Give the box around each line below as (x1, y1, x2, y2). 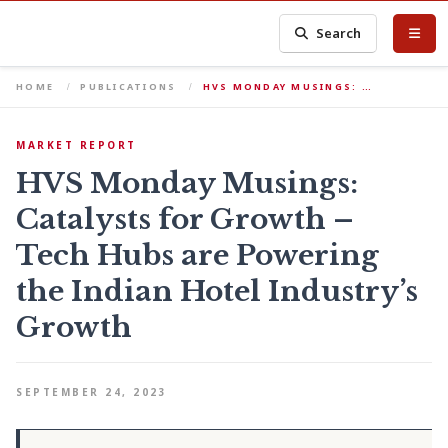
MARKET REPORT (16, 138, 137, 152)
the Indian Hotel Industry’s (16, 274, 418, 309)
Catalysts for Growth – (16, 202, 354, 237)
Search (316, 24, 362, 42)
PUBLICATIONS (80, 80, 177, 93)
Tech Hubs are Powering (16, 238, 379, 273)
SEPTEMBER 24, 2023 (16, 385, 167, 399)
